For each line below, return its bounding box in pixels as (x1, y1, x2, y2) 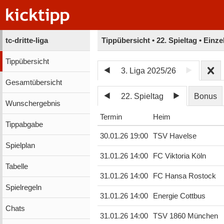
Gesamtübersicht (5, 78, 62, 86)
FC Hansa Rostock (152, 172, 216, 180)
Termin (99, 113, 122, 121)
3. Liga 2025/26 (121, 66, 176, 75)
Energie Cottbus (152, 192, 205, 200)
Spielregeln (5, 183, 41, 191)
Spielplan (5, 141, 35, 149)
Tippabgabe (5, 120, 43, 128)
